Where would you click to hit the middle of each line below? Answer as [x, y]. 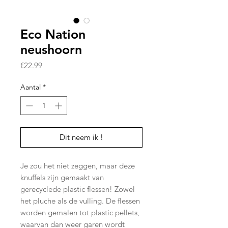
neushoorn [51, 50]
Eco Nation [53, 34]
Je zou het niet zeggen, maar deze [78, 166]
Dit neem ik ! [81, 137]
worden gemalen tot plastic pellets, [80, 213]
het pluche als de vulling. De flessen [80, 201]
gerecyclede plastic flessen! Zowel [78, 189]
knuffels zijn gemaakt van [62, 178]
